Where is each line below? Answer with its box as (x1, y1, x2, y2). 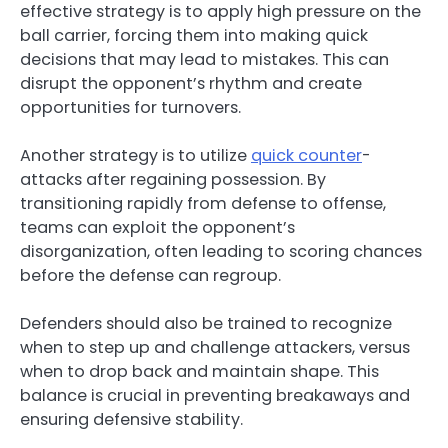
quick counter (251, 143, 362, 167)
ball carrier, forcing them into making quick (20, 23, 368, 47)
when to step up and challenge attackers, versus (20, 335, 410, 359)
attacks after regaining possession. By (20, 167, 326, 191)
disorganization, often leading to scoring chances (20, 239, 422, 263)
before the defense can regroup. (20, 263, 281, 287)
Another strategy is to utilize (20, 143, 251, 167)
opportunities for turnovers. (20, 95, 241, 119)
